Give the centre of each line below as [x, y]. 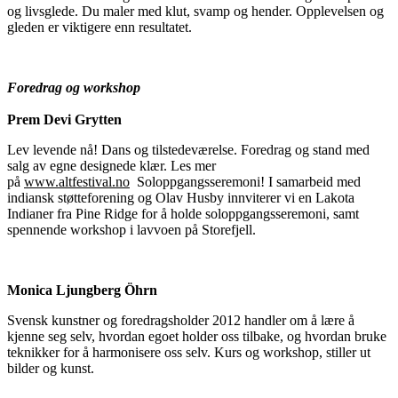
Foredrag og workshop [74, 87]
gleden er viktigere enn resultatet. [99, 27]
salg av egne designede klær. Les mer [111, 165]
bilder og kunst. [54, 368]
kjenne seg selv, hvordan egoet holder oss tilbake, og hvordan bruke [197, 336]
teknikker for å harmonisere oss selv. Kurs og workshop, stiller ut [189, 352]
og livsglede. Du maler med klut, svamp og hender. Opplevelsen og [195, 11]
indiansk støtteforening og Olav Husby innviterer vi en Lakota [181, 197]
